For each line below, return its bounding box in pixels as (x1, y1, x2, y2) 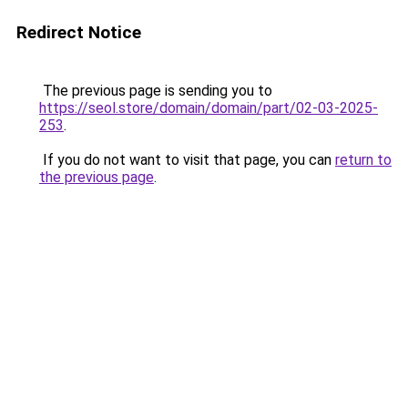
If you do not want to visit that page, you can (39, 151, 335, 168)
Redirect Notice (16, 22, 141, 43)
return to (335, 151, 392, 168)
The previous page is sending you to (39, 82, 272, 99)
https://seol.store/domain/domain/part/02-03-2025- (39, 99, 378, 117)
